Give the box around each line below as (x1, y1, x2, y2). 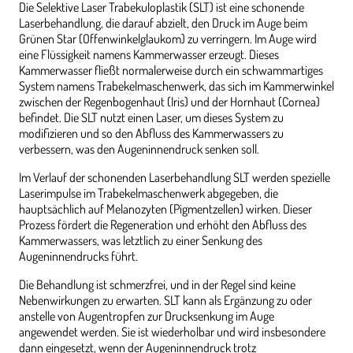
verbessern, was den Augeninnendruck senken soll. (19, 141, 259, 158)
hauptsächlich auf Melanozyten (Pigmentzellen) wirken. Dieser (19, 201, 312, 217)
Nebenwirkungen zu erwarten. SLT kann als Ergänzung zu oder (19, 292, 312, 309)
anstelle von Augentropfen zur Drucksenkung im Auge (19, 308, 274, 325)
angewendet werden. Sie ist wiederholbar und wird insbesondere (19, 324, 325, 340)
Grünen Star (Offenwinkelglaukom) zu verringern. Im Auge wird (19, 31, 317, 47)
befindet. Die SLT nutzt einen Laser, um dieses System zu (19, 110, 284, 126)
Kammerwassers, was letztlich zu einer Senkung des (19, 232, 262, 249)
